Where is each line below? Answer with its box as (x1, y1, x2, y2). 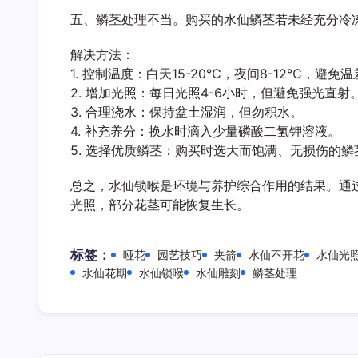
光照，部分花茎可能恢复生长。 (70, 197, 249, 213)
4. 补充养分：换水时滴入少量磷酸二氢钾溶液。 (70, 123, 340, 139)
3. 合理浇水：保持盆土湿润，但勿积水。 (70, 104, 303, 120)
